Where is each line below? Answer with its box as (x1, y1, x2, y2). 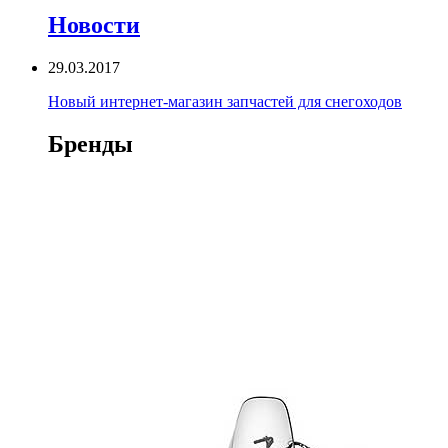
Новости (48, 12, 140, 39)
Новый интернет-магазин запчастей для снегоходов (48, 93, 402, 111)
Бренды (48, 131, 133, 157)
